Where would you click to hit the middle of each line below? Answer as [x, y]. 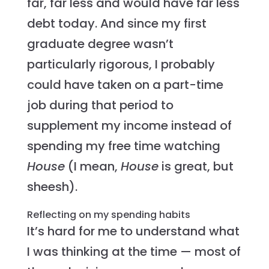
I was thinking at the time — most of [134, 252]
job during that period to [100, 105]
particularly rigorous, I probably [121, 65]
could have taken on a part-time [125, 85]
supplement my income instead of [129, 126]
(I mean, [92, 167]
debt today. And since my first [116, 24]
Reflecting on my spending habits [108, 215]
